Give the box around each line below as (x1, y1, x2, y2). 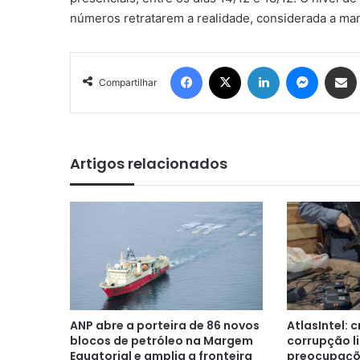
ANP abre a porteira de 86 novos (70, 317, 260, 334)
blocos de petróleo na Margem (70, 333, 253, 350)
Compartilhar (99, 76, 157, 88)
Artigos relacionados (70, 153, 227, 174)
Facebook (202, 59, 251, 72)
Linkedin (279, 59, 321, 72)
